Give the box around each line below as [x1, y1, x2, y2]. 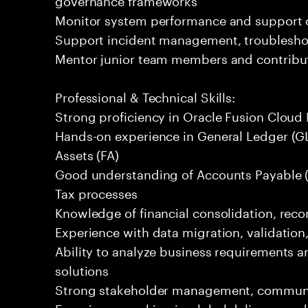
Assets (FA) [55, 144, 120, 163]
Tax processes [55, 182, 137, 201]
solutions [55, 259, 109, 278]
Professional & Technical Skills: [55, 86, 236, 105]
